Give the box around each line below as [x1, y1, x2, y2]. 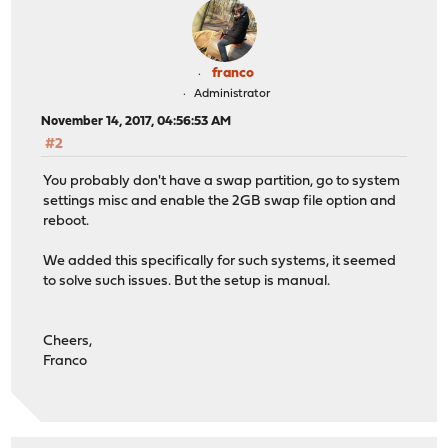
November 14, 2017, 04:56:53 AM [41, 115, 232, 129]
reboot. [43, 213, 90, 229]
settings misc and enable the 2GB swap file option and [43, 193, 397, 209]
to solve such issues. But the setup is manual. [43, 273, 331, 289]
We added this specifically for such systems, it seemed [43, 253, 397, 269]
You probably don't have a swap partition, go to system [43, 173, 401, 189]
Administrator [193, 88, 270, 101]
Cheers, [43, 333, 93, 349]
